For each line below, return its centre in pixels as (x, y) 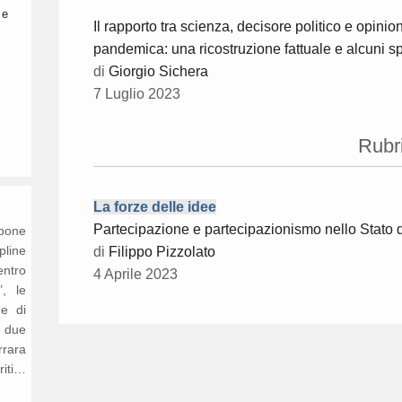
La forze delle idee (155, 207)
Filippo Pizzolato (162, 252)
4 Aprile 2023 (135, 275)
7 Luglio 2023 (137, 94)
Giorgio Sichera (158, 72)
